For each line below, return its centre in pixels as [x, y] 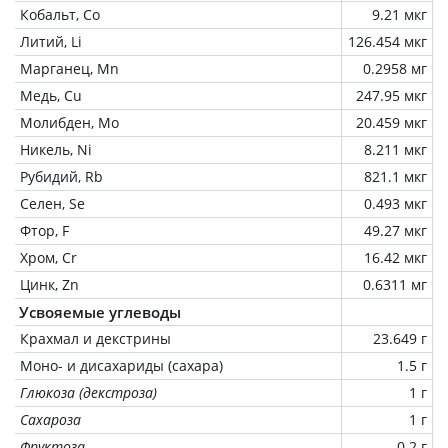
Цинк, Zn [49, 284]
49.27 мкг [395, 230]
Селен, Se [52, 203]
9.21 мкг [399, 14]
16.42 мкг [395, 257]
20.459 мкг [391, 122]
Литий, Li [51, 41]
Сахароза [50, 419]
